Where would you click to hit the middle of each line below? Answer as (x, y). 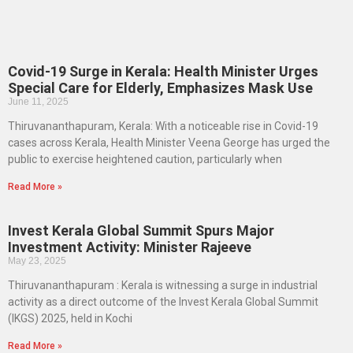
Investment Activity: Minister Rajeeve (130, 247)
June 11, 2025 (38, 101)
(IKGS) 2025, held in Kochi (70, 318)
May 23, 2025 (37, 260)
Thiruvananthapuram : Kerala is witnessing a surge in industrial (163, 285)
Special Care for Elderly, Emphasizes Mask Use (160, 87)
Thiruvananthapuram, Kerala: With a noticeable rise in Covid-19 (163, 126)
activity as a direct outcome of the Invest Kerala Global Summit (163, 301)
